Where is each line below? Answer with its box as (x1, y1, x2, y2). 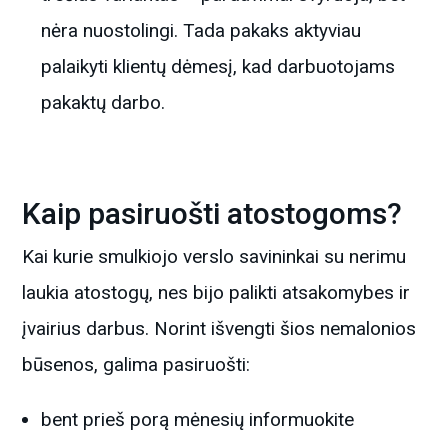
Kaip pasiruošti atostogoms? (22, 195, 403, 231)
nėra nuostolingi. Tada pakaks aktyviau (41, 18, 362, 42)
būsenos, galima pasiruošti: (22, 352, 251, 376)
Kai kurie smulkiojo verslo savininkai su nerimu (22, 244, 407, 268)
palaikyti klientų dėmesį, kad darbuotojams (41, 54, 396, 78)
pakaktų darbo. (41, 90, 166, 114)
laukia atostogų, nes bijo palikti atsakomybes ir (22, 280, 411, 304)
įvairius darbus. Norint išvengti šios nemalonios (22, 316, 417, 340)
